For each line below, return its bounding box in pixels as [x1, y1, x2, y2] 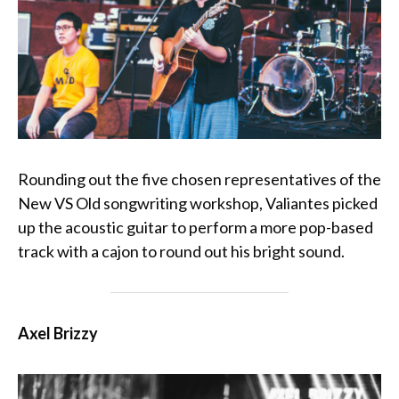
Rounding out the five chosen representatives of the [18, 169, 381, 190]
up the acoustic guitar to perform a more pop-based [18, 217, 373, 238]
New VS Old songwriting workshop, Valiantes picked [18, 193, 378, 214]
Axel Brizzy [18, 323, 98, 344]
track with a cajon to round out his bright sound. [18, 241, 345, 262]
